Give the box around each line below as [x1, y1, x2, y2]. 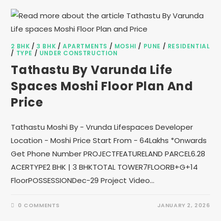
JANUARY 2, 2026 [157, 201, 210, 209]
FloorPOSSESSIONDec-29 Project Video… [11, 175, 155, 185]
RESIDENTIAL [167, 42, 210, 50]
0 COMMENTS [18, 201, 60, 209]
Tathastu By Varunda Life [11, 62, 173, 78]
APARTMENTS [63, 42, 108, 50]
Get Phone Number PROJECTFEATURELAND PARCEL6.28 [11, 148, 206, 159]
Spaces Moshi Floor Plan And [11, 78, 193, 94]
